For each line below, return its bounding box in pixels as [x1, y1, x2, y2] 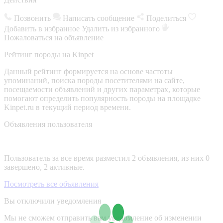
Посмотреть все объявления [4, 179, 99, 188]
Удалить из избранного [82, 24, 162, 33]
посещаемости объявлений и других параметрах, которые [4, 85, 200, 94]
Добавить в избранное [4, 24, 82, 33]
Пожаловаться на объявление [4, 33, 104, 42]
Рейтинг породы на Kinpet [4, 50, 94, 59]
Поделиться [146, 13, 188, 22]
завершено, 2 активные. [4, 162, 85, 171]
